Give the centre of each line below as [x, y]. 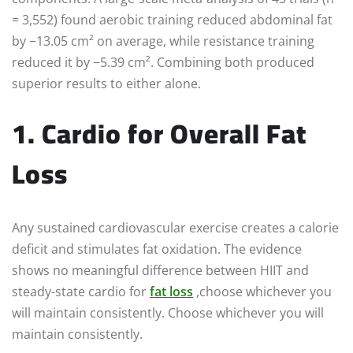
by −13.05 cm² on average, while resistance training [163, 41]
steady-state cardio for [81, 292]
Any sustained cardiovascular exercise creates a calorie [175, 228]
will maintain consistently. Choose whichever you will [168, 313]
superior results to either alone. [106, 84]
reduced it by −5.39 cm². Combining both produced [163, 63]
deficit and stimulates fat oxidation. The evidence [157, 249]
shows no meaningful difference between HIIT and [160, 271]
